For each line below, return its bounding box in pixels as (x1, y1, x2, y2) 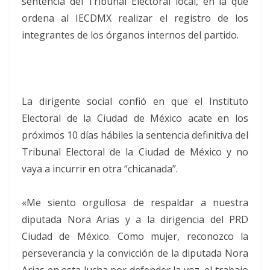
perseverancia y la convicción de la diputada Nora (22, 246, 248, 260)
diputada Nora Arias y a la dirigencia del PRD (22, 213, 248, 226)
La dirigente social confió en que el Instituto (22, 95, 248, 108)
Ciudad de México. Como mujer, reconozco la (22, 230, 248, 243)
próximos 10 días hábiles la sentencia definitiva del (22, 128, 248, 142)
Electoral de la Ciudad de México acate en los (22, 111, 248, 125)
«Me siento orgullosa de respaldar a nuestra (22, 196, 248, 209)
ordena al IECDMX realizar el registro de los (22, 11, 248, 25)
